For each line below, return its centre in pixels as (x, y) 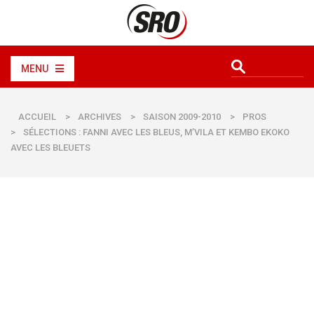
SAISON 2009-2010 (182, 117)
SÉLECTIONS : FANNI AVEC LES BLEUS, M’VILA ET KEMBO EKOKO (156, 132)
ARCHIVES (100, 117)
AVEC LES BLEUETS (50, 148)
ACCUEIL (37, 117)
